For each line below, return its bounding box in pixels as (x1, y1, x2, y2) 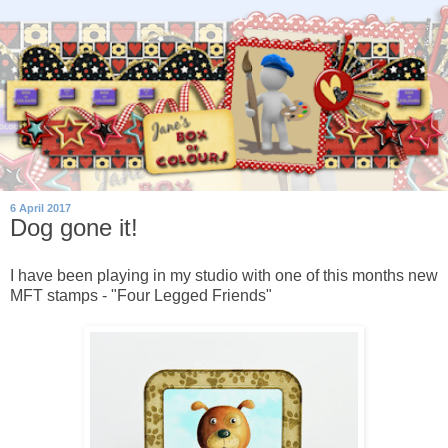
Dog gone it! (10, 214, 138, 242)
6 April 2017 (10, 202, 71, 215)
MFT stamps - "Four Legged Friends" (10, 286, 272, 304)
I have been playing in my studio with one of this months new (10, 266, 438, 284)
